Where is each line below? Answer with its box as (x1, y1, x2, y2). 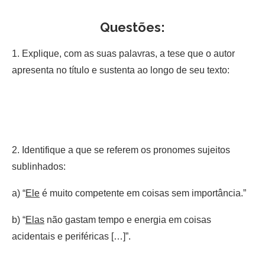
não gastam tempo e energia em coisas (44, 214, 211, 225)
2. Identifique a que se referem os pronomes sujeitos (12, 144, 230, 155)
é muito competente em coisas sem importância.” (40, 188, 248, 198)
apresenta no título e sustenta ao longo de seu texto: (12, 64, 230, 75)
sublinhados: (12, 161, 66, 172)
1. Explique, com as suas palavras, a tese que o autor (12, 48, 235, 59)
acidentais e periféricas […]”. (12, 231, 133, 241)
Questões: (100, 19, 165, 35)
